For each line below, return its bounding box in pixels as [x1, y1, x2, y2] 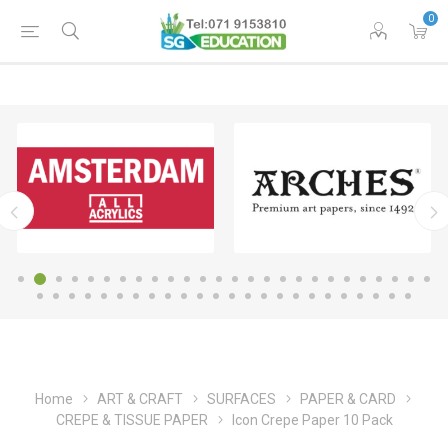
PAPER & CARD [299, 391, 396, 408]
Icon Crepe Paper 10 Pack [231, 412, 393, 429]
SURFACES [206, 391, 276, 408]
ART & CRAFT [96, 391, 183, 408]
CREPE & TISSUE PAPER [55, 412, 208, 429]
